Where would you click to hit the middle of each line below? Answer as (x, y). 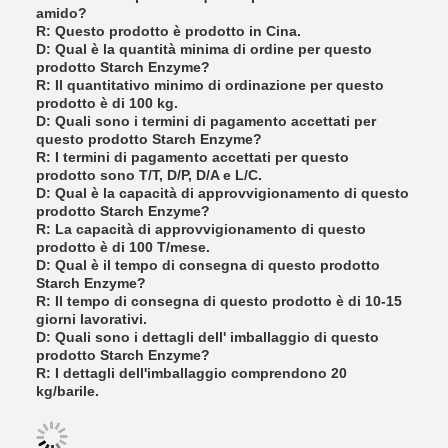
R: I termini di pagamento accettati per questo (192, 157)
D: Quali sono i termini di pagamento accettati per (206, 121)
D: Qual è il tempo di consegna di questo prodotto (208, 265)
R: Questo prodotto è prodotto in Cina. (168, 31)
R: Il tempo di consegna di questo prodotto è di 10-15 (219, 301)
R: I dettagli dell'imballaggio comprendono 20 (191, 373)
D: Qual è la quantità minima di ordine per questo (204, 49)
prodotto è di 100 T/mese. (123, 247)
